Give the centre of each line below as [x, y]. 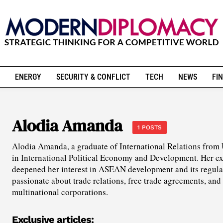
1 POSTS [150, 127]
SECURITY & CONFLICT [93, 77]
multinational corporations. [60, 192]
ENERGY [28, 77]
